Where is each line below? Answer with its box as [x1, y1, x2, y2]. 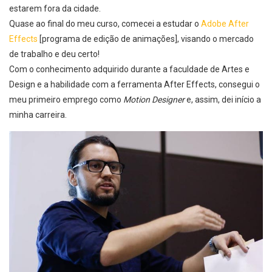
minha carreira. [9, 110, 67, 120]
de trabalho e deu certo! [9, 49, 100, 59]
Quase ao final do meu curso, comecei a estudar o [9, 19, 201, 29]
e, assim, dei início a [185, 95, 261, 105]
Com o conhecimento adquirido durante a [9, 64, 168, 75]
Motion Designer [123, 95, 185, 105]
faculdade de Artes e [168, 64, 250, 75]
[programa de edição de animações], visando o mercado [38, 34, 254, 44]
